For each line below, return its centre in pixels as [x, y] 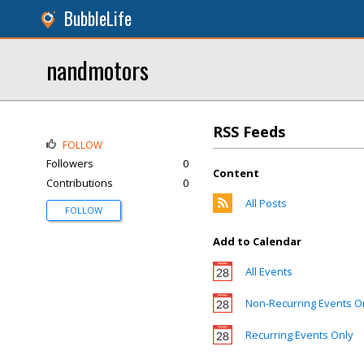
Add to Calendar [257, 241]
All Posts [266, 203]
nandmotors [97, 69]
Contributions [80, 183]
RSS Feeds [249, 132]
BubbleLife [98, 18]
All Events [269, 271]
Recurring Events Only [299, 335]
